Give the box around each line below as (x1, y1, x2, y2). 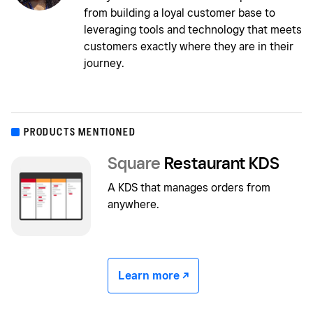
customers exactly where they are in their (84, 40, 293, 54)
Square (108, 153, 161, 174)
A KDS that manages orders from (108, 181, 270, 195)
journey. (84, 57, 124, 71)
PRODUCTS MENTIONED (24, 125, 136, 139)
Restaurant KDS (161, 153, 279, 174)
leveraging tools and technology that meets (84, 23, 302, 37)
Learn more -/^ (118, 269, 189, 283)
